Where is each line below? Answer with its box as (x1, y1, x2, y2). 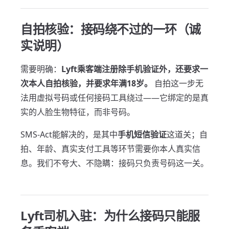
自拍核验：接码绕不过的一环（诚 (20, 20, 201, 37)
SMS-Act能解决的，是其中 (20, 129, 118, 140)
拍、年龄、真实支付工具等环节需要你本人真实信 (20, 143, 200, 154)
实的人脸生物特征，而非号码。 (20, 106, 135, 118)
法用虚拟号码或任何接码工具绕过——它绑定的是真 (20, 92, 209, 103)
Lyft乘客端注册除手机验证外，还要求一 (61, 63, 208, 75)
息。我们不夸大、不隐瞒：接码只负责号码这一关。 (20, 157, 209, 169)
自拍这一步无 (152, 78, 203, 89)
